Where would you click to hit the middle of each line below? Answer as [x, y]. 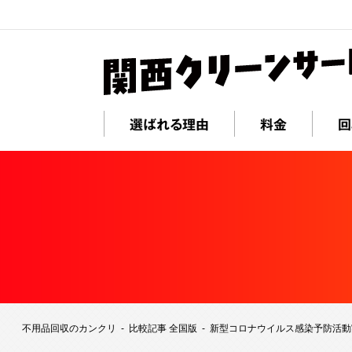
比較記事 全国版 [163, 328]
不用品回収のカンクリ [69, 328]
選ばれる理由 [169, 124]
